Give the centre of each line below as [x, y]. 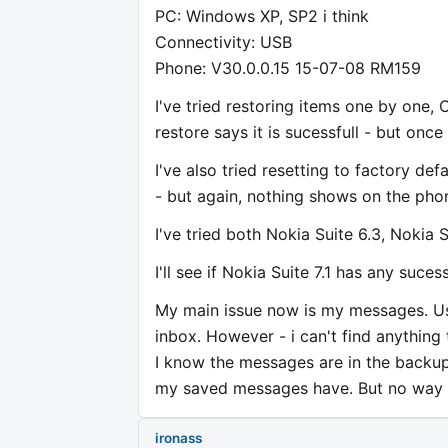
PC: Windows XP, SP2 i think [262, 15]
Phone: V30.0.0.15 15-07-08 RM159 [288, 67]
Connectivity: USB [223, 41]
